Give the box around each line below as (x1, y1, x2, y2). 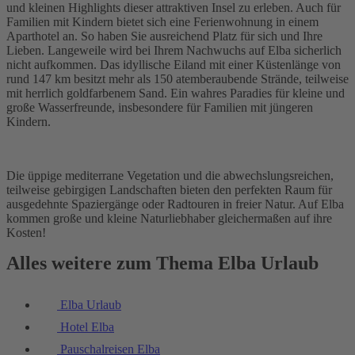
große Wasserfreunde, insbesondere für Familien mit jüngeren (6, 101, 313, 115)
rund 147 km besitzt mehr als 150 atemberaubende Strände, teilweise (6, 72, 349, 86)
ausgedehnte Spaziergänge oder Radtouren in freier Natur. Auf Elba (6, 197, 344, 212)
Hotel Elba (57, 320, 114, 334)
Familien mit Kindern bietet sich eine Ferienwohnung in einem (6, 15, 319, 29)
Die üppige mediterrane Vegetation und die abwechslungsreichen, (6, 169, 334, 183)
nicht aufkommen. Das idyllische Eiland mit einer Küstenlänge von (6, 58, 341, 72)
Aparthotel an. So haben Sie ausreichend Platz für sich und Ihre (6, 29, 323, 44)
